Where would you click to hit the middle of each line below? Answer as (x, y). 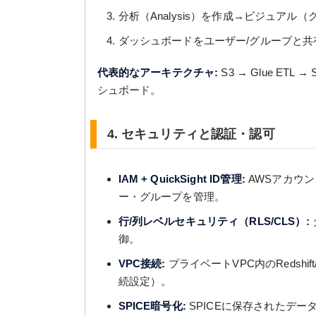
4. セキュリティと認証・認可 (191, 134)
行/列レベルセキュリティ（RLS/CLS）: (214, 221)
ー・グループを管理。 (171, 196)
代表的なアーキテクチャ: (158, 72)
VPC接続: (142, 263)
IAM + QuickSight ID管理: (182, 179)
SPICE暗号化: (152, 306)
